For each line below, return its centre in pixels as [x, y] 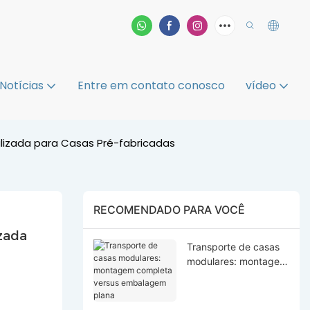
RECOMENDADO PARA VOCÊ [169, 210]
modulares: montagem [237, 261]
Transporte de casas [233, 246]
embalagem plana [227, 290]
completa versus [224, 275]
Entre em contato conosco [151, 85]
